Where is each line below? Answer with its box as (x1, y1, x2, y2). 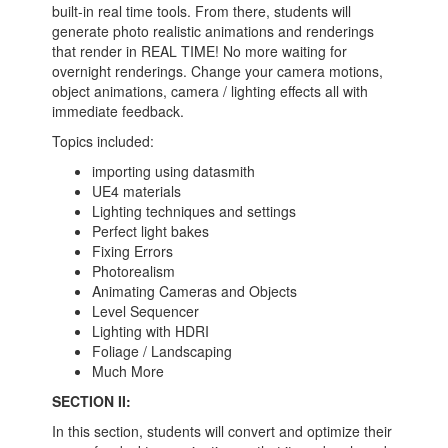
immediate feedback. (52, 101, 185, 121)
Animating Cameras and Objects (92, 281, 298, 301)
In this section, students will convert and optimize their (52, 421, 393, 441)
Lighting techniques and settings (92, 201, 297, 221)
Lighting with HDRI (92, 321, 210, 341)
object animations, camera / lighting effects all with (52, 81, 369, 101)
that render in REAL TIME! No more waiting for (52, 41, 348, 61)
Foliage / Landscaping (92, 341, 233, 361)
